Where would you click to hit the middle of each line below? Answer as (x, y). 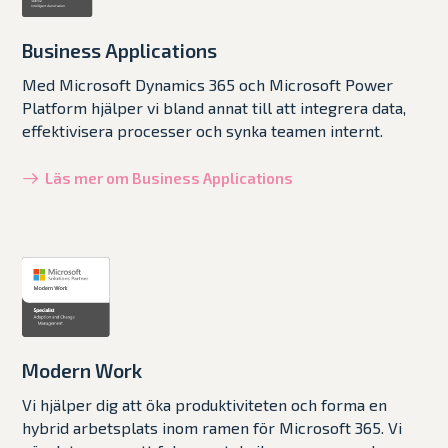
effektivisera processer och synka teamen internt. (203, 130)
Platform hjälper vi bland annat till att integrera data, (214, 107)
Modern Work (82, 370)
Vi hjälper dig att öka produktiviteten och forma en (205, 404)
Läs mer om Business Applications (169, 177)
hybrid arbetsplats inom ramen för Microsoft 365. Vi (212, 427)
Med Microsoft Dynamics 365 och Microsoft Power (208, 84)
